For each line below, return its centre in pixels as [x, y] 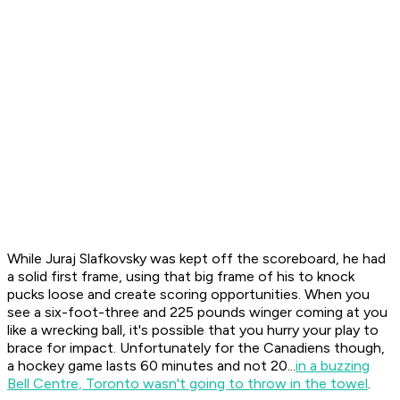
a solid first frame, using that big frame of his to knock [181, 277]
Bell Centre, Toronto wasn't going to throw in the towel [187, 384]
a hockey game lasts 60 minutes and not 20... [151, 366]
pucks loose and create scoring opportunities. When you [188, 295]
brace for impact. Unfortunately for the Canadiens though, [196, 348]
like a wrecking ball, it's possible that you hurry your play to [193, 330]
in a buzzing [333, 366]
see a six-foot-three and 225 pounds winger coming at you [197, 312]
